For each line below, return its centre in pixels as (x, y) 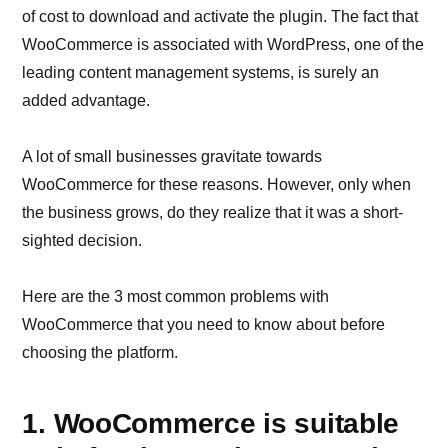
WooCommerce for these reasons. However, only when (217, 185)
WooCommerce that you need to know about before (204, 325)
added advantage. (86, 101)
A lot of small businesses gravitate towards (172, 157)
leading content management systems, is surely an (201, 73)
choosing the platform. (100, 353)
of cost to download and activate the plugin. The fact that (220, 17)
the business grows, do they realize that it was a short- (213, 213)
